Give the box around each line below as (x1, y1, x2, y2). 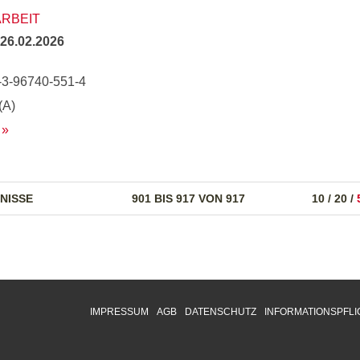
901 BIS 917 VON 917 (132, 192, 245, 205)
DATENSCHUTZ (185, 306, 256, 317)
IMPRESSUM (90, 306, 149, 317)
